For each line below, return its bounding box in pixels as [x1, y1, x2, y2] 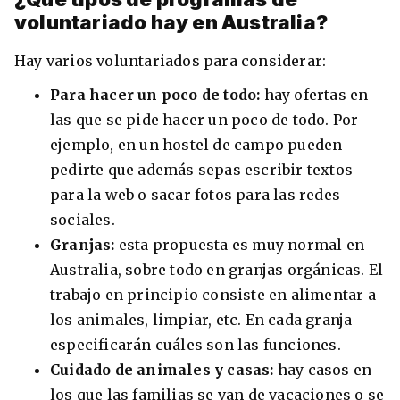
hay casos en [277, 361, 372, 379]
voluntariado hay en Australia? [14, 11, 332, 35]
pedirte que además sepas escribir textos [50, 161, 354, 179]
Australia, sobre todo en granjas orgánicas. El [50, 261, 384, 279]
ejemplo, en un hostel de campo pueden [50, 136, 343, 154]
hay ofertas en [263, 86, 369, 104]
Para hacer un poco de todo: [50, 86, 264, 104]
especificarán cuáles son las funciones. [50, 336, 346, 354]
